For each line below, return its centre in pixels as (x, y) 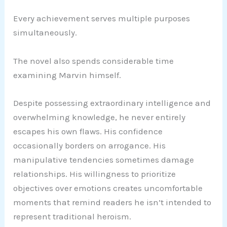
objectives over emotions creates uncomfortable (108, 188)
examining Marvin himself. (67, 75)
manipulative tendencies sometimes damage (104, 159)
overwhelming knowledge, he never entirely (100, 117)
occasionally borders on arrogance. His (90, 145)
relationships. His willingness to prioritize (95, 174)
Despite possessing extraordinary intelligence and (112, 103)
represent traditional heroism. (72, 216)
